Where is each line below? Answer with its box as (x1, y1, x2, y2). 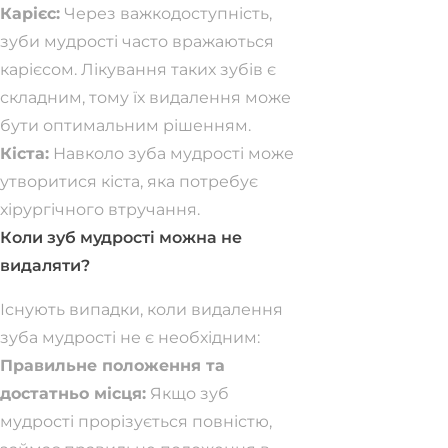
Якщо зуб (146, 384, 229, 403)
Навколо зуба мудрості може (49, 144, 294, 163)
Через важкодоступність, (60, 4, 272, 23)
